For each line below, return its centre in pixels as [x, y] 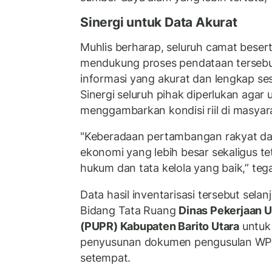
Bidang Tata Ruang [130, 210]
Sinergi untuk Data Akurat [159, 22]
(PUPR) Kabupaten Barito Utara [160, 226]
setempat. [106, 257]
